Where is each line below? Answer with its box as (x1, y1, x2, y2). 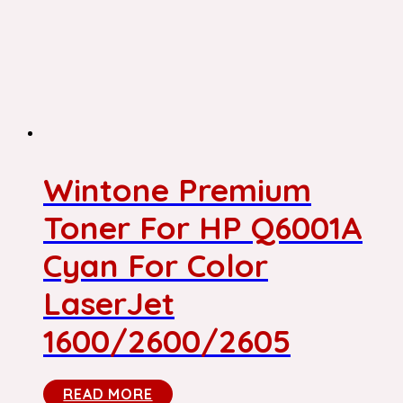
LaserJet (43, 283, 175, 324)
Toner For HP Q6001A (43, 208, 363, 248)
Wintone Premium (43, 170, 311, 210)
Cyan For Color (43, 246, 268, 286)
